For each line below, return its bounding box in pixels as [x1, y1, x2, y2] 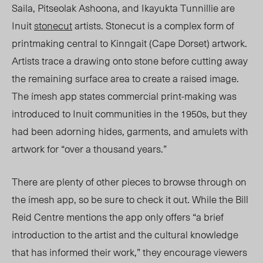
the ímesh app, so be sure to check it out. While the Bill [12, 191, 248, 207]
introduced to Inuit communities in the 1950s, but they [12, 106, 247, 122]
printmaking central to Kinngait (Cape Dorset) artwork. [12, 35, 247, 51]
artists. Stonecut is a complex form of [72, 18, 234, 33]
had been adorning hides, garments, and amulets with [12, 123, 248, 139]
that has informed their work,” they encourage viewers [12, 244, 247, 260]
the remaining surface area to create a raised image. [12, 70, 239, 86]
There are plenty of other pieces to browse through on [12, 174, 247, 190]
